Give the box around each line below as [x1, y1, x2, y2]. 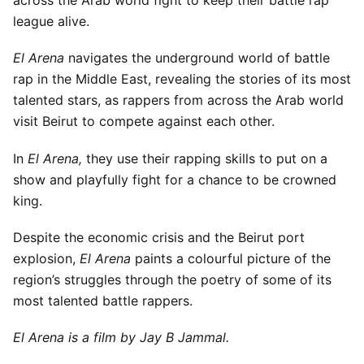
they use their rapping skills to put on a [82, 149, 327, 167]
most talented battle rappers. [13, 292, 193, 309]
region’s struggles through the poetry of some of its [13, 271, 331, 288]
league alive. [13, 13, 89, 30]
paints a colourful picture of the [131, 249, 331, 266]
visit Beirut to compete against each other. [13, 113, 275, 130]
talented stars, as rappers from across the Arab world [13, 92, 344, 109]
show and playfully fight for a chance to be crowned [13, 171, 336, 188]
